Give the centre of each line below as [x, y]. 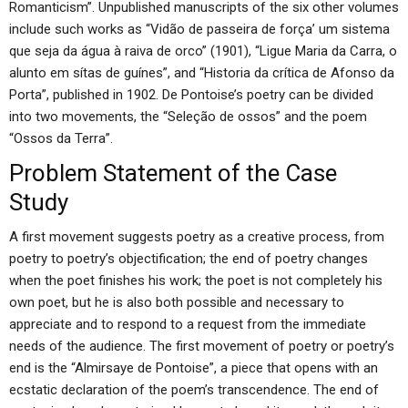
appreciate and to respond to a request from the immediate [188, 324]
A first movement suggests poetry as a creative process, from [197, 237]
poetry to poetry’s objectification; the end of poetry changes [189, 259]
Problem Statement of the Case [173, 173]
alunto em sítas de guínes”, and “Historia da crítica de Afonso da [202, 73]
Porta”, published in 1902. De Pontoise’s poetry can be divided [191, 95]
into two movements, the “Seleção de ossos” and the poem [188, 117]
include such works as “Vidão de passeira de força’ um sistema [199, 29]
